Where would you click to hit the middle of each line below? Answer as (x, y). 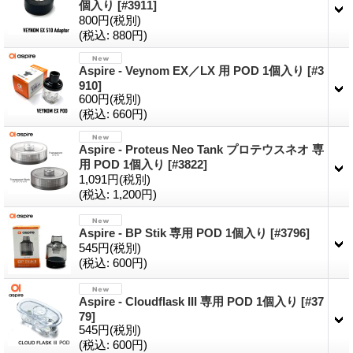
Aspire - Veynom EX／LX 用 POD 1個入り (193, 70)
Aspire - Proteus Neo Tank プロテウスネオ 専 (201, 149)
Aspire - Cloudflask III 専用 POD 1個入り (190, 301)
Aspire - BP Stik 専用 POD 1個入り (175, 232)
